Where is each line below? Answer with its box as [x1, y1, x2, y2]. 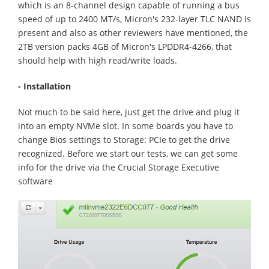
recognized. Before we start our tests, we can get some [18, 148, 238, 160]
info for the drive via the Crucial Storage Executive [18, 162, 219, 174]
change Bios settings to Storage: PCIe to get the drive [18, 134, 230, 146]
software [18, 175, 53, 187]
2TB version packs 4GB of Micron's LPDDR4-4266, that [18, 41, 232, 53]
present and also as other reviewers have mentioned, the [18, 27, 248, 39]
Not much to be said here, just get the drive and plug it [18, 106, 240, 118]
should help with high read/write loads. [18, 55, 177, 67]
